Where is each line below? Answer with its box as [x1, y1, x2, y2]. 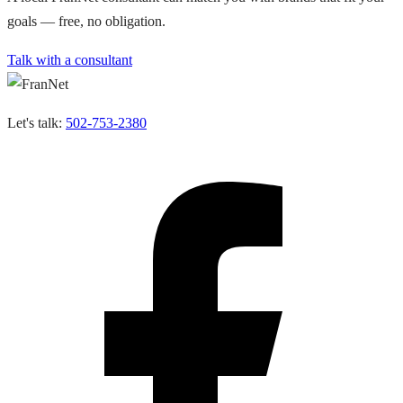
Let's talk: [7, 114, 66, 130]
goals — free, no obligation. [7, 13, 166, 29]
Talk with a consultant [7, 51, 132, 67]
